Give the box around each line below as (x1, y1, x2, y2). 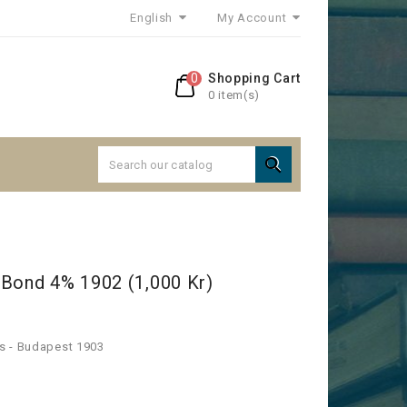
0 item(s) (207, 88, 261, 102)
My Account (217, 11, 287, 25)
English (130, 11, 176, 25)
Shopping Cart (207, 71, 301, 85)
